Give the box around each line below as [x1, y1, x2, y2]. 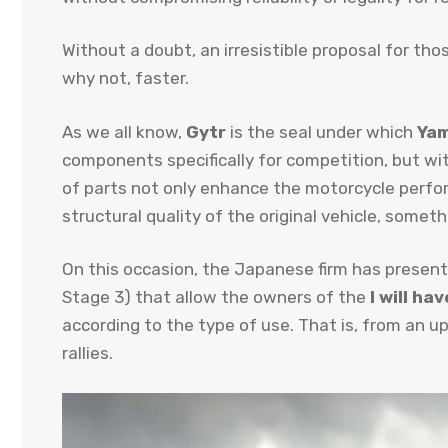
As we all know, [62, 121, 186, 142]
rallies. [62, 343, 113, 364]
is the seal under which [226, 121, 417, 142]
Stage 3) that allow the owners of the [62, 287, 370, 308]
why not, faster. [62, 68, 189, 89]
